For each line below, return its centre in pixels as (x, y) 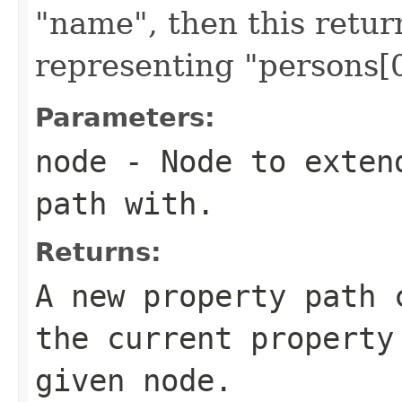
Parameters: (125, 117)
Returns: (98, 252)
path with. (125, 203)
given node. (134, 380)
